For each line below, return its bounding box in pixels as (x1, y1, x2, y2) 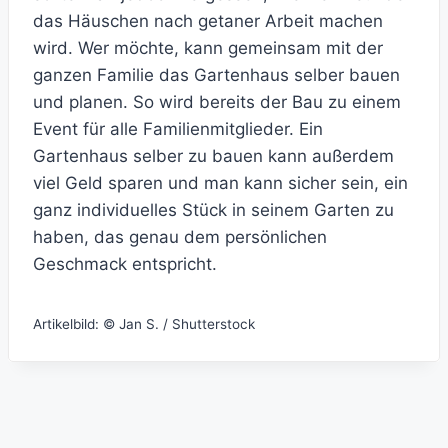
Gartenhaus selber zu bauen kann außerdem (33, 146, 394, 167)
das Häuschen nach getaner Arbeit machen (33, 11, 383, 32)
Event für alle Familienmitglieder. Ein (33, 119, 323, 140)
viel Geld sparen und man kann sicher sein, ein (33, 173, 408, 194)
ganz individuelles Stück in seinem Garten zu (33, 200, 394, 221)
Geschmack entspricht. (33, 254, 217, 275)
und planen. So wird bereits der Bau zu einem (33, 92, 401, 113)
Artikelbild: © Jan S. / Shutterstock (33, 316, 255, 333)
